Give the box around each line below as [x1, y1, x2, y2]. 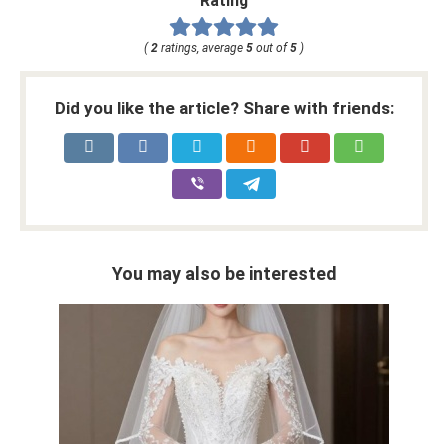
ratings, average [158, 40, 246, 55]
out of [253, 40, 290, 55]
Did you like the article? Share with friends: [54, 97, 394, 118]
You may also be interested [111, 262, 337, 284]
